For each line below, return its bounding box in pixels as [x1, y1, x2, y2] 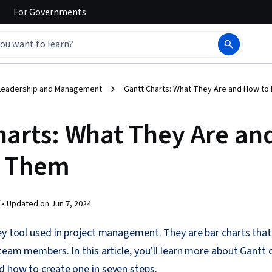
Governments [27, 5, 86, 19]
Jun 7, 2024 [51, 198, 91, 210]
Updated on [7, 198, 51, 210]
